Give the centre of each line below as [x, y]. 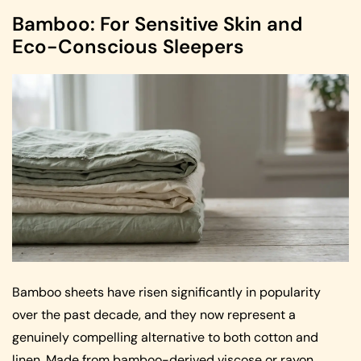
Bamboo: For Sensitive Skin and [158, 24]
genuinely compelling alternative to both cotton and [165, 337]
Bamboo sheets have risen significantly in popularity [166, 292]
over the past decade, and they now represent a [154, 314]
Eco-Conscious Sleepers [128, 47]
